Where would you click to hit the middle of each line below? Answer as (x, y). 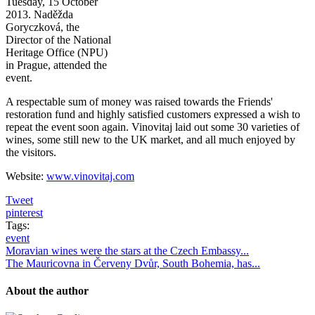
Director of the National (58, 39)
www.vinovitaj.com (90, 176)
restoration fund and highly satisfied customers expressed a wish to (153, 114)
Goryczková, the (43, 27)
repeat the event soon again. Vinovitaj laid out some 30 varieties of (153, 127)
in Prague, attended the (56, 65)
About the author (47, 290)
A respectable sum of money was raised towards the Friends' (139, 101)
